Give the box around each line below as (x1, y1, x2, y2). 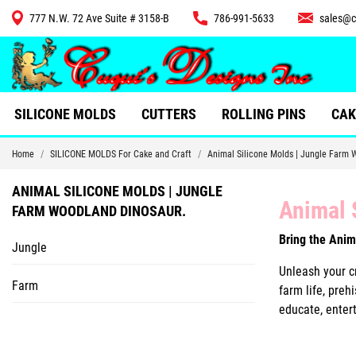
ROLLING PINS (222, 106, 306, 123)
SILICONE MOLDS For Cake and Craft (50, 149, 192, 161)
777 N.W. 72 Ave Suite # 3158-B (29, 12, 169, 25)
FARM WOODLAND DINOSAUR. (12, 203, 186, 220)
